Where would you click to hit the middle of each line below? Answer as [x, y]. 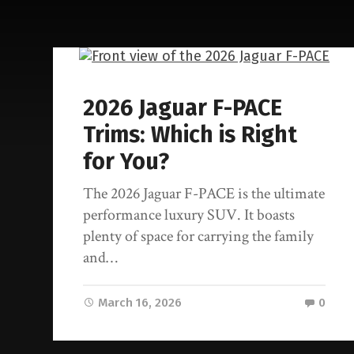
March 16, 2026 [140, 303]
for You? [126, 162]
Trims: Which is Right [190, 135]
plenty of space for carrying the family [199, 237]
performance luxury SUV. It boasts [189, 215]
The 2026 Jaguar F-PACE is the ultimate [204, 194]
